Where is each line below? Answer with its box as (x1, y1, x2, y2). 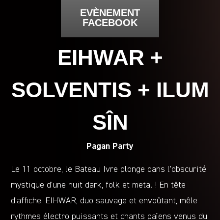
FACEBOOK (82, 17, 137, 28)
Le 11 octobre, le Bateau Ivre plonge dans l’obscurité (11, 165, 207, 174)
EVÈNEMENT (80, 7, 140, 18)
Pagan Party (86, 141, 134, 151)
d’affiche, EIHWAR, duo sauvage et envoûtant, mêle (11, 196, 198, 205)
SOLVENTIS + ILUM (11, 77, 209, 102)
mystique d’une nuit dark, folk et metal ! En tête (11, 180, 186, 190)
